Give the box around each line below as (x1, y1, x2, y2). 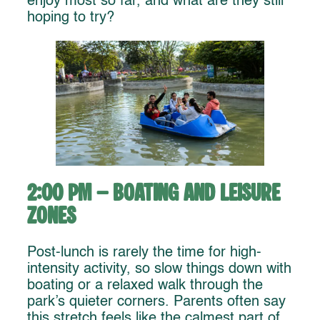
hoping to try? (27, 10, 114, 25)
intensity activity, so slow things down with (27, 262, 291, 277)
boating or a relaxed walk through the (27, 279, 263, 294)
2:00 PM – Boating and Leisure (27, 181, 281, 206)
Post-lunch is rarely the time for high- (27, 246, 261, 261)
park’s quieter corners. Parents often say (27, 295, 286, 310)
